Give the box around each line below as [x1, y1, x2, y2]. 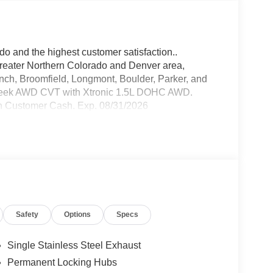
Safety [16, 210, 39, 219]
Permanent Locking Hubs [7, 257, 117, 268]
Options [64, 210, 91, 219]
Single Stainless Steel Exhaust [7, 239, 141, 250]
